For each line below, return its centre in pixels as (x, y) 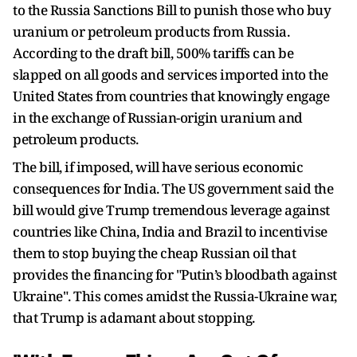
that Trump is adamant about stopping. (134, 318)
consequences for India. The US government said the (173, 188)
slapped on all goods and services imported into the (171, 75)
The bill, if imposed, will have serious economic (158, 167)
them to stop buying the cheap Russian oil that (154, 253)
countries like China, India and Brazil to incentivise (170, 231)
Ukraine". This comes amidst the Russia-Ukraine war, (175, 296)
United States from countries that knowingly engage (171, 96)
